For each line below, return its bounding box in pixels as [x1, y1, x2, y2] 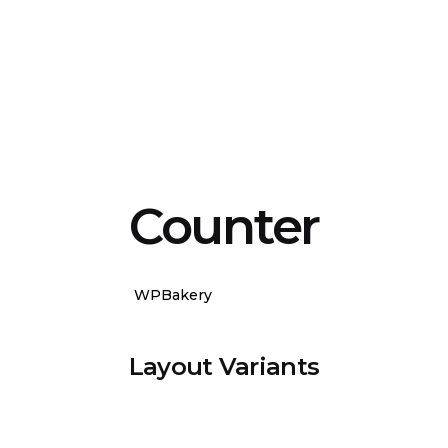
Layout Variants [128, 351, 320, 381]
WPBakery [133, 285, 212, 304]
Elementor [235, 285, 315, 304]
